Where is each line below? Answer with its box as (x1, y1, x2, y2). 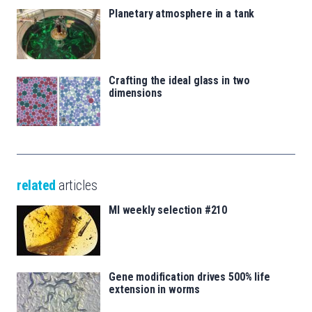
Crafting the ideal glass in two (109, 74, 251, 88)
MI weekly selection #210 (109, 203, 228, 217)
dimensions (109, 86, 162, 100)
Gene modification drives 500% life (109, 270, 270, 284)
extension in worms (109, 283, 201, 297)
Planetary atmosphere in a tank (109, 7, 255, 21)
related (17, 177, 56, 194)
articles (55, 177, 97, 194)
